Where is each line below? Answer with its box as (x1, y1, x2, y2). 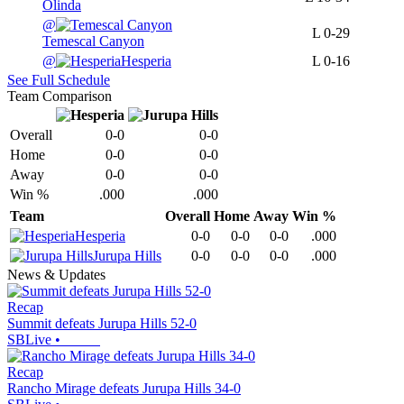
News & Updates (7, 267, 106, 283)
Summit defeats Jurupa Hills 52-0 (7, 316, 197, 332)
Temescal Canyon (42, 33, 144, 50)
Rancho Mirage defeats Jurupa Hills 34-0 (7, 381, 241, 397)
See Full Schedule (7, 72, 110, 88)
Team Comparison (7, 88, 112, 105)
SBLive (7, 332, 51, 348)
